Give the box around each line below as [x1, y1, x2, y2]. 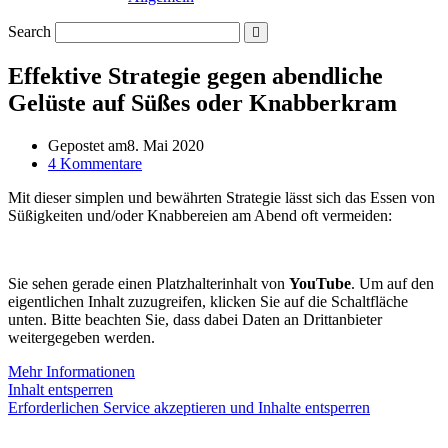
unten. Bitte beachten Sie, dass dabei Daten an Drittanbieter [8, 310, 382, 328]
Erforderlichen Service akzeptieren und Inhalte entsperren [8, 398, 370, 416]
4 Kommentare [48, 154, 142, 172]
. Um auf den [351, 274, 434, 292]
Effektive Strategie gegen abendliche [8, 62, 383, 89]
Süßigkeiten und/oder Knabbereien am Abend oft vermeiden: [8, 206, 392, 224]
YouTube [289, 274, 351, 292]
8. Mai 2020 [127, 136, 204, 154]
